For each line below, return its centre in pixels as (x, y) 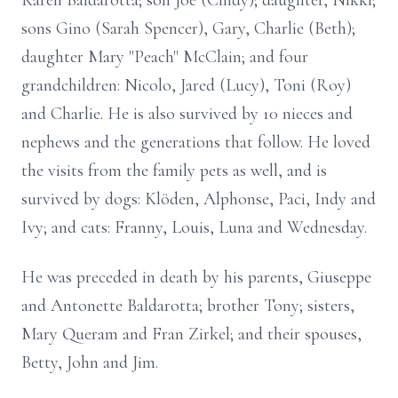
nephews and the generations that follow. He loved (196, 142)
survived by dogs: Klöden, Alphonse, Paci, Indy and (199, 199)
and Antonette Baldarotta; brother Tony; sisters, (188, 306)
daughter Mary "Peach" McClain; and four (165, 57)
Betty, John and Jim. (90, 362)
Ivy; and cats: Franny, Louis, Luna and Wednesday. (194, 227)
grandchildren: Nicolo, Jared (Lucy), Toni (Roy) (186, 85)
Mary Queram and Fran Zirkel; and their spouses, (191, 334)
